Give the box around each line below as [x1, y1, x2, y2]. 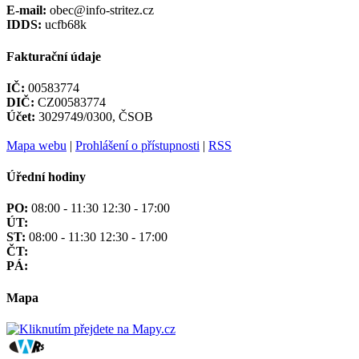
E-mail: [6, 3, 46, 18]
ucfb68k [42, 18, 87, 32]
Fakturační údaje [6, 49, 101, 63]
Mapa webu [6, 138, 67, 152]
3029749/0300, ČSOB [35, 109, 153, 123]
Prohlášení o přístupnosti [75, 138, 200, 152]
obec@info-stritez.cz [46, 3, 154, 18]
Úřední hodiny [6, 170, 86, 184]
